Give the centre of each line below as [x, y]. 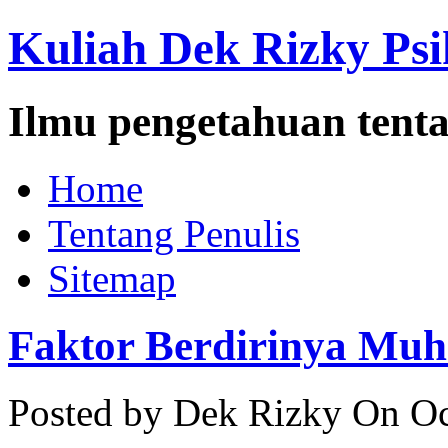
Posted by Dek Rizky [175, 412]
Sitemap [112, 278]
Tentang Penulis [174, 233]
